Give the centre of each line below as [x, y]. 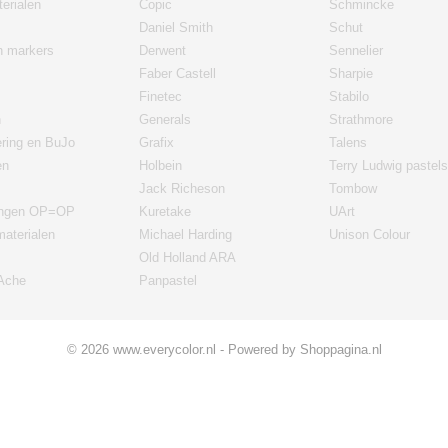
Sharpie [351, 73]
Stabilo [349, 96]
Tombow [353, 188]
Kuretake [165, 211]
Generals [165, 119]
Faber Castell [177, 73]
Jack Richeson [182, 188]
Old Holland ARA [187, 257]
